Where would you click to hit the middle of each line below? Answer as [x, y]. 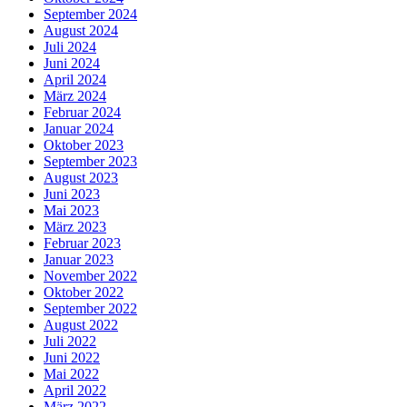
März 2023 [75, 227]
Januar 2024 [79, 129]
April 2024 [75, 80]
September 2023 [90, 162]
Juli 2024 [70, 47]
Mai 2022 [71, 374]
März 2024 [75, 96]
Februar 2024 [82, 113]
